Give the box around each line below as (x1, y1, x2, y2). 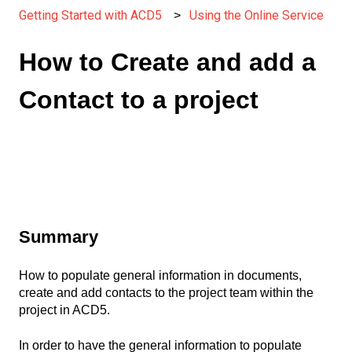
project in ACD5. (19, 303, 110, 317)
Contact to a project (19, 86, 258, 115)
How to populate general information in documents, (19, 269, 302, 283)
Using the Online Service (189, 8, 324, 24)
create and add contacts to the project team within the (19, 286, 313, 300)
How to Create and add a (19, 48, 316, 77)
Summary (19, 226, 98, 247)
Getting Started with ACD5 (19, 8, 162, 24)
